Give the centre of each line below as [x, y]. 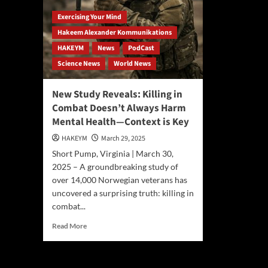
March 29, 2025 [123, 138]
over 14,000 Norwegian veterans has [120, 180]
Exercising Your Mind [89, 17]
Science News [79, 64]
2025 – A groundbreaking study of [115, 167]
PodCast [141, 48]
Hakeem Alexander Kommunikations [115, 33]
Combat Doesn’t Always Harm [119, 108]
